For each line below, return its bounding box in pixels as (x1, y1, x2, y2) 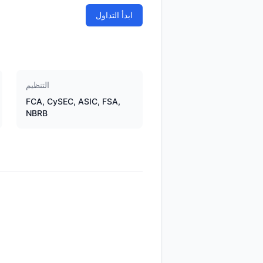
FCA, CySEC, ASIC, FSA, (25, 96, 120, 106)
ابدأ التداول (96, 10, 133, 20)
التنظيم (25, 80, 49, 90)
